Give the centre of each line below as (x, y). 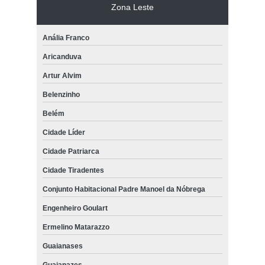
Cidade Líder (64, 132)
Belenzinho (61, 94)
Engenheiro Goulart (75, 208)
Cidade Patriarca (71, 151)
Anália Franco (66, 38)
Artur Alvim (62, 75)
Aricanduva (62, 56)
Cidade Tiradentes (73, 170)
